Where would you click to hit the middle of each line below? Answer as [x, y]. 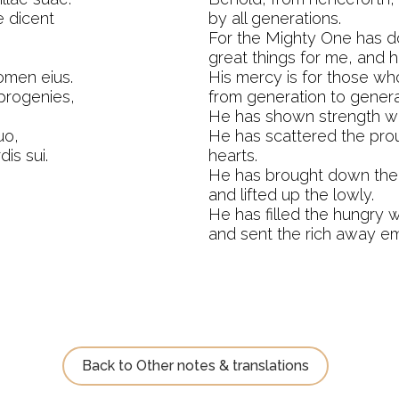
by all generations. [275, 18]
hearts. [233, 155]
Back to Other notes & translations [195, 365]
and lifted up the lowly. [291, 195]
